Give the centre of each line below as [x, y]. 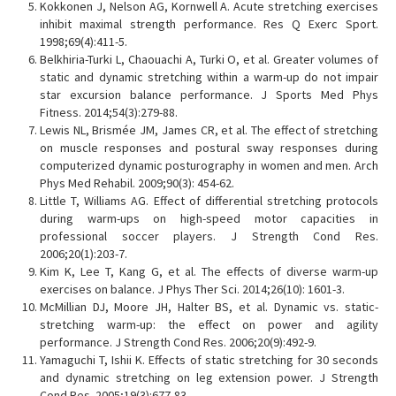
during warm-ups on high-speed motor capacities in [209, 219]
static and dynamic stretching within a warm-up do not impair [209, 77]
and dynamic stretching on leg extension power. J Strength [209, 378]
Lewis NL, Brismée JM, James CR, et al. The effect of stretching [209, 130]
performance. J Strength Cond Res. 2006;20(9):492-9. [178, 343]
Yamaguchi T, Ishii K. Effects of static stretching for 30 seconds [209, 360]
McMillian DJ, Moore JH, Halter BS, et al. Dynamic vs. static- [209, 307]
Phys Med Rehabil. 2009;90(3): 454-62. [137, 183]
